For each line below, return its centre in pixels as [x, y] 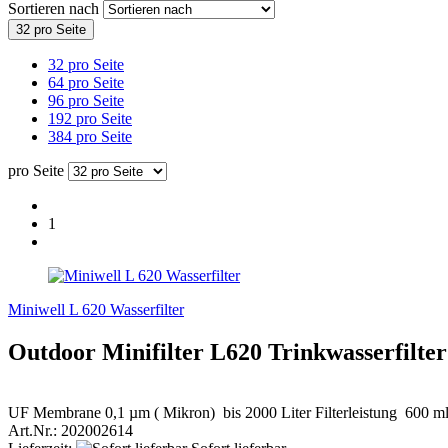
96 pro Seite [86, 100]
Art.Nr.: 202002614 [70, 430]
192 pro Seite [90, 118]
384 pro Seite [90, 136]
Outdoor [55, 351]
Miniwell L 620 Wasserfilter [96, 309]
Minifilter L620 [182, 351]
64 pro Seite [86, 82]
